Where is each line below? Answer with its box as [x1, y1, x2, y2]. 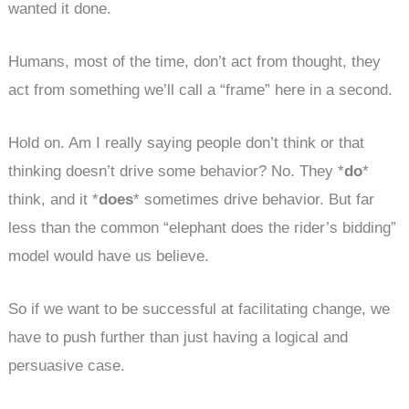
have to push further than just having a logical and [8, 329, 349, 347]
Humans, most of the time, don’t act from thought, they [8, 53, 382, 71]
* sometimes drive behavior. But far [133, 191, 375, 209]
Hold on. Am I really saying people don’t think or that [8, 134, 365, 152]
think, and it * [8, 191, 100, 209]
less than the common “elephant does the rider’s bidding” [8, 219, 397, 237]
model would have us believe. [8, 247, 210, 266]
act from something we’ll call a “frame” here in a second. [8, 81, 393, 100]
